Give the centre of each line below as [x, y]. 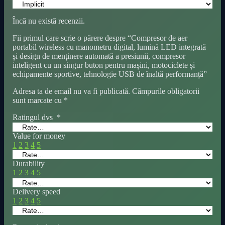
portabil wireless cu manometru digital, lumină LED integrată [109, 47]
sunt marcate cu [38, 100]
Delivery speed [36, 191]
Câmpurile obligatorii [166, 91]
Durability [29, 164]
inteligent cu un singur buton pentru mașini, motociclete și [104, 65]
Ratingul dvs [35, 117]
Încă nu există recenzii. [49, 21]
